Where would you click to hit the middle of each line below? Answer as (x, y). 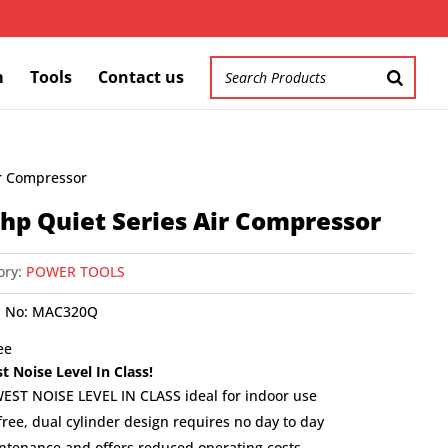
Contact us (141, 77)
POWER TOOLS (76, 271)
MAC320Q (65, 311)
